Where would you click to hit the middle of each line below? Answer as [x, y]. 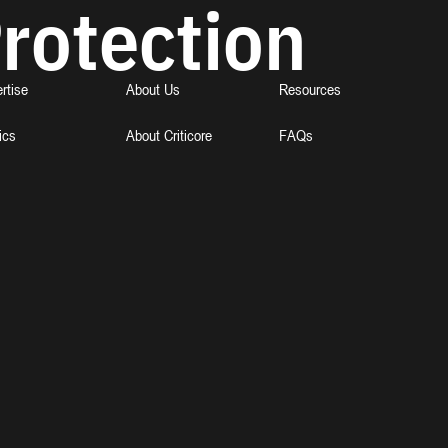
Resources [309, 89]
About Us [152, 89]
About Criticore [168, 135]
